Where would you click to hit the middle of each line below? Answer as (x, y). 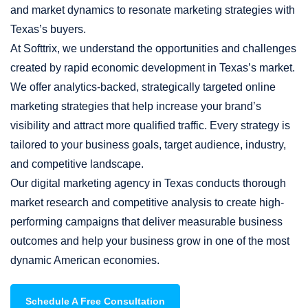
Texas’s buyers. (48, 30)
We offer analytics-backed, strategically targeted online (143, 87)
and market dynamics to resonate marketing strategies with (153, 10)
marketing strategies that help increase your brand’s (136, 107)
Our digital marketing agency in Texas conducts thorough (148, 184)
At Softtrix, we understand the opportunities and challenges (153, 49)
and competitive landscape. (77, 164)
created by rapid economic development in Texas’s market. (153, 68)
